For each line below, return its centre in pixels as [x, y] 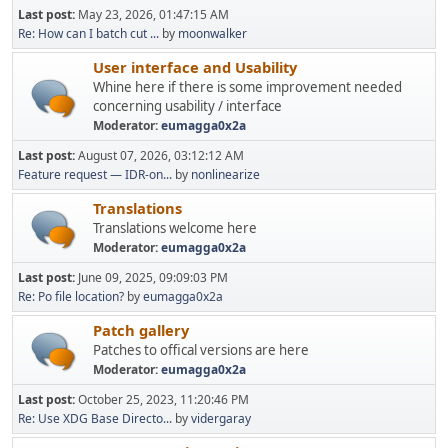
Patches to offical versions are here [201, 350]
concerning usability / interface [187, 106]
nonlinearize [225, 174]
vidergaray [221, 418]
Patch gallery [141, 330]
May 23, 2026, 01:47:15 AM [153, 14]
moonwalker [212, 33]
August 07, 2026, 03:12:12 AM [161, 155]
